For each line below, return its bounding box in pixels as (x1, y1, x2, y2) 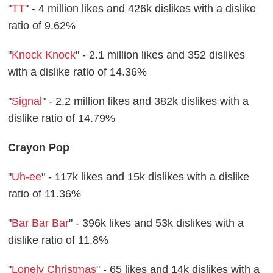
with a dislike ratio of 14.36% (8, 66, 147, 79)
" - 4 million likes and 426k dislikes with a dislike (25, 2, 257, 15)
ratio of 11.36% (8, 188, 82, 200)
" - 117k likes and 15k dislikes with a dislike (41, 171, 250, 183)
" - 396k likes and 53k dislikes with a (69, 217, 244, 230)
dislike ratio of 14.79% (8, 112, 116, 125)
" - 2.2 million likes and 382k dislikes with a (42, 95, 249, 108)
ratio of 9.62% (8, 19, 76, 32)
